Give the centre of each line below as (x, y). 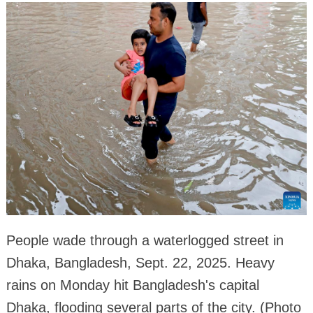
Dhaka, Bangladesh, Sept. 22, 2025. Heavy (140, 263)
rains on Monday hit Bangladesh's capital (132, 285)
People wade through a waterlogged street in (145, 241)
